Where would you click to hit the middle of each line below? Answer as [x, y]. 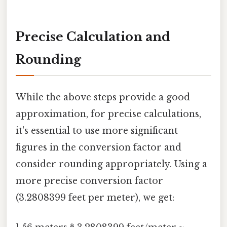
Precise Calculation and [93, 36]
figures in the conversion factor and [99, 147]
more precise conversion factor [89, 181]
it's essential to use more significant [97, 130]
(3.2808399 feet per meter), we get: [95, 197]
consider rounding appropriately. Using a [111, 164]
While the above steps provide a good [103, 97]
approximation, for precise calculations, [108, 114]
